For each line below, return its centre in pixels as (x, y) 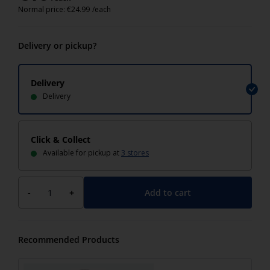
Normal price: (42, 9)
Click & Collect (61, 140)
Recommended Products (69, 240)
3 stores (135, 153)
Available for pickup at (82, 153)
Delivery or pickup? (57, 46)
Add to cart (168, 192)
